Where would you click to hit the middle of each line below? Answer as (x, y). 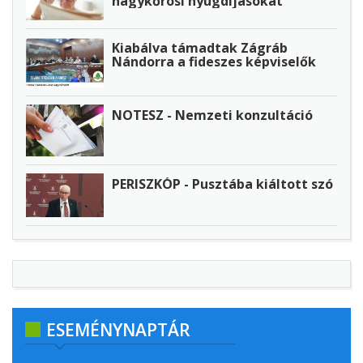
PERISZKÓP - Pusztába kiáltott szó (222, 184)
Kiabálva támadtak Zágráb (200, 48)
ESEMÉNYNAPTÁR (118, 329)
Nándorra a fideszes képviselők (214, 62)
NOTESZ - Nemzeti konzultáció (212, 115)
